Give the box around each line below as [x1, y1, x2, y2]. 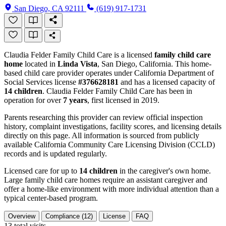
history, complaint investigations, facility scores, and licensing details [4, 122, 221, 131]
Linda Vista [58, 59, 97, 68]
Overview [8, 212, 35, 220]
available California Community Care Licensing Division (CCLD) [4, 140, 215, 149]
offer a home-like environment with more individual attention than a [4, 184, 219, 193]
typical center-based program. [4, 193, 98, 202]
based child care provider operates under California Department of [4, 68, 214, 77]
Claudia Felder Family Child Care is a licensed [4, 50, 154, 59]
